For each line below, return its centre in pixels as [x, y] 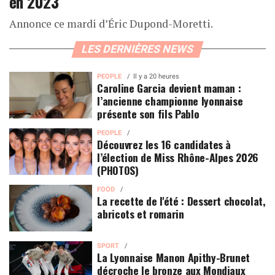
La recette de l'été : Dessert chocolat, [181, 200]
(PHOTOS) [118, 170]
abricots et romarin [141, 213]
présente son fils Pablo [148, 113]
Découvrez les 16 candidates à [164, 144]
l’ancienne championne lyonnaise [170, 100]
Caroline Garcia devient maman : [169, 87]
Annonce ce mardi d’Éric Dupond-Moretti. [111, 23]
